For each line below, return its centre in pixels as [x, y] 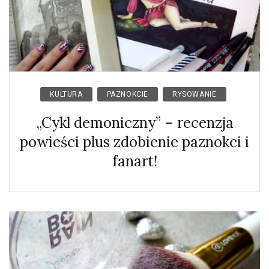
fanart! [134, 161]
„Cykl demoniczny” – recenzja [134, 123]
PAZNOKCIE [128, 94]
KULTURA [66, 94]
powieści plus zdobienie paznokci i [134, 142]
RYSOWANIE [195, 94]
